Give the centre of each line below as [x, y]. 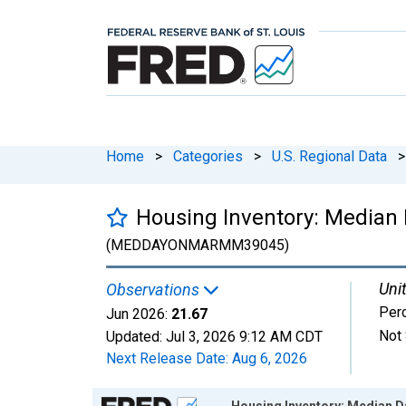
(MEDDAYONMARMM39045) [198, 245]
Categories [208, 156]
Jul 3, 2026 [201, 336]
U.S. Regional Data [329, 156]
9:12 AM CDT [281, 336]
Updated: [136, 336]
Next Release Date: [169, 358]
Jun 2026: [137, 314]
